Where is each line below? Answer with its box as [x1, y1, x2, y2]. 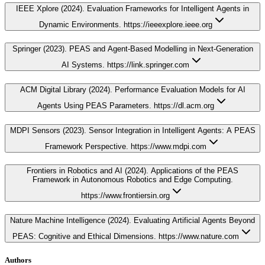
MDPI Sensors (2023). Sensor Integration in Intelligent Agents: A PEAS [9, 125, 256, 135]
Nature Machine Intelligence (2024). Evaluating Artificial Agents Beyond [10, 216, 255, 225]
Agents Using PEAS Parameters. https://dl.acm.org [37, 101, 214, 110]
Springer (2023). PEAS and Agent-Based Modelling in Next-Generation [12, 44, 253, 54]
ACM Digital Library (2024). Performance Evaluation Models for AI [20, 85, 245, 94]
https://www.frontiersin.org [81, 191, 170, 201]
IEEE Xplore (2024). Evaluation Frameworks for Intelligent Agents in [16, 4, 249, 13]
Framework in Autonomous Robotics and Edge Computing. [32, 175, 233, 185]
